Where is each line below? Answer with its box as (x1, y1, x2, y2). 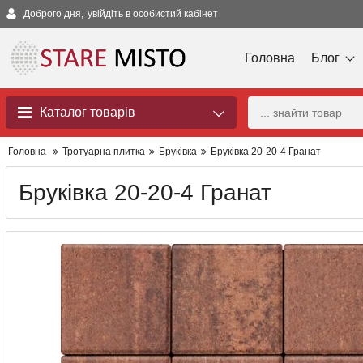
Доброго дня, (23, 8, 83, 19)
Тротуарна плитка (62, 146, 145, 157)
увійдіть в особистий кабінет (88, 8, 218, 19)
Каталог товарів (40, 105, 135, 119)
